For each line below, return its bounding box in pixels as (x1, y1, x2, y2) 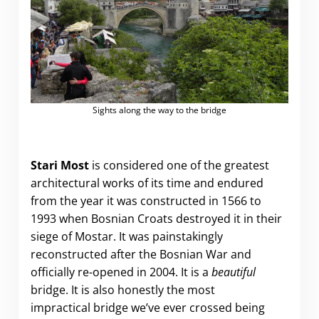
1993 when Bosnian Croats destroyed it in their (30, 211, 282, 227)
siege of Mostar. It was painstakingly (30, 229, 223, 245)
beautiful (211, 264, 256, 281)
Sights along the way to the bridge (92, 103, 226, 116)
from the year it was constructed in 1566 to (30, 193, 261, 209)
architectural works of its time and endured (30, 175, 263, 192)
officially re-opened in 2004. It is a (30, 264, 211, 281)
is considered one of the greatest (88, 157, 269, 174)
